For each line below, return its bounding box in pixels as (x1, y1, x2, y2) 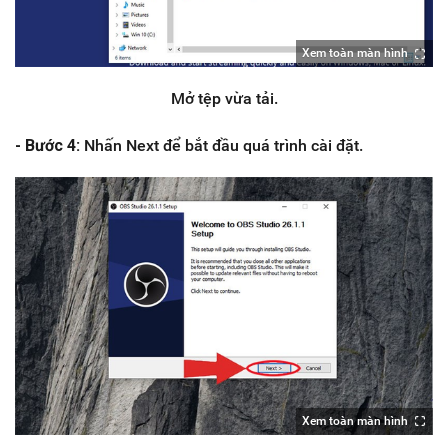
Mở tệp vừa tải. (170, 88, 278, 108)
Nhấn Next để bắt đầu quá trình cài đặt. (84, 135, 363, 155)
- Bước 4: (15, 135, 84, 155)
